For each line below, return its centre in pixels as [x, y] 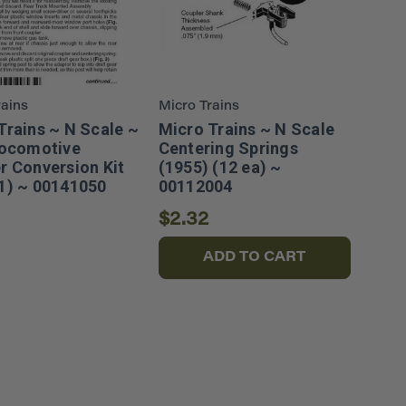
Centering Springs [228, 148]
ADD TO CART [255, 257]
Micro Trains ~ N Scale [246, 129]
